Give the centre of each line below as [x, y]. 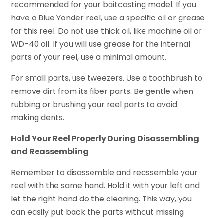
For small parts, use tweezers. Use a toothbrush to [107, 78]
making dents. [38, 118]
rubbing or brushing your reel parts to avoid [94, 105]
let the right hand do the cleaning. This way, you [101, 199]
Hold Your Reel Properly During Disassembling [105, 139]
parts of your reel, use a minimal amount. [89, 57]
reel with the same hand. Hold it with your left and [105, 186]
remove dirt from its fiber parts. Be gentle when [102, 91]
